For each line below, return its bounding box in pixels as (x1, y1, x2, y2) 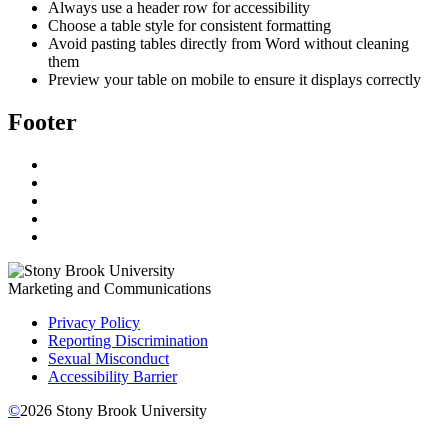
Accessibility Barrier (48, 367, 177, 385)
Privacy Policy (48, 313, 140, 331)
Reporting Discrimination (48, 331, 208, 349)
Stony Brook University (52, 401, 207, 419)
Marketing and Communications (8, 279, 211, 297)
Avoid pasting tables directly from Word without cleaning (48, 35, 409, 53)
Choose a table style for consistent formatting (48, 17, 331, 35)
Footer (8, 109, 77, 136)
